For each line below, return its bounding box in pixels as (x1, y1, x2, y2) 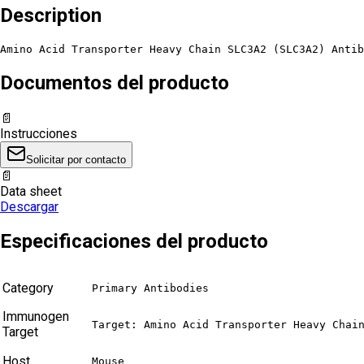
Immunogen (2, 309, 69, 325)
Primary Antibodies (92, 282, 209, 295)
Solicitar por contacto (26, 153, 126, 166)
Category (2, 280, 54, 297)
